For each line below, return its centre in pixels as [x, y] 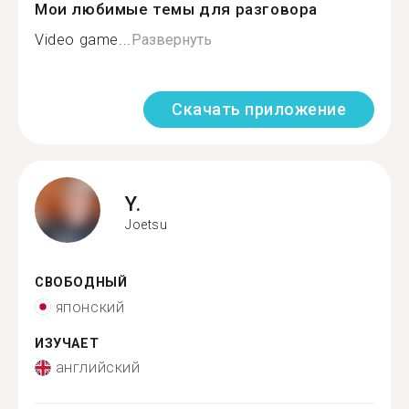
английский [98, 367]
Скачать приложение [259, 109]
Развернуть [171, 40]
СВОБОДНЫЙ [81, 283]
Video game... [83, 40]
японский [90, 307]
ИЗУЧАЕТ [67, 343]
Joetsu [147, 224]
